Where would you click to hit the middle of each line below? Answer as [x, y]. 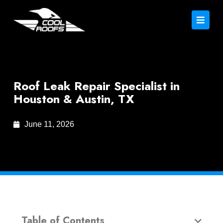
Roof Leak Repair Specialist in [96, 86]
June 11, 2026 [50, 124]
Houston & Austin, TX [73, 99]
